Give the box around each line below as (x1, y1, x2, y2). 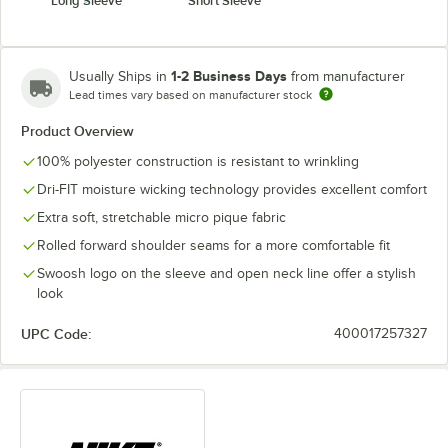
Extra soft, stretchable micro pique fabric (37, 210, 286, 225)
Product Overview (21, 123, 134, 139)
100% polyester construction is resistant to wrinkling (37, 154, 359, 169)
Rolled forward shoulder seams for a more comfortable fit (37, 238, 390, 253)
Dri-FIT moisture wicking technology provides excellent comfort (37, 182, 427, 197)
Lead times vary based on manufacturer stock (69, 88, 312, 102)
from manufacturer (291, 69, 405, 84)
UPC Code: (21, 326, 91, 342)
